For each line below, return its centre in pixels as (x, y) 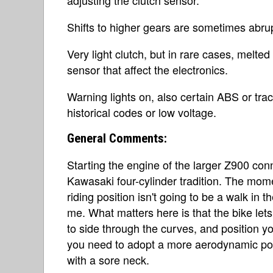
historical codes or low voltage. (142, 112)
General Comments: (117, 138)
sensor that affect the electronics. (147, 69)
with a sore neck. (108, 259)
